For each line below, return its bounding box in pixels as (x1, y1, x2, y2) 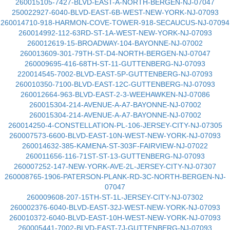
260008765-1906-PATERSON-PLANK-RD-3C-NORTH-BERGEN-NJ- (4, 172, 226, 181)
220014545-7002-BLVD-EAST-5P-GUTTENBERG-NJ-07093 (17, 70, 213, 78)
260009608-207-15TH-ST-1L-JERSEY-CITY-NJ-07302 (27, 193, 203, 201)
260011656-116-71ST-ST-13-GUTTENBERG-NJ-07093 (25, 152, 205, 160)
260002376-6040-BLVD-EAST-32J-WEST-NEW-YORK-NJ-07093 (10, 203, 220, 212)
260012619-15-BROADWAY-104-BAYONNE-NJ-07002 (27, 39, 203, 47)
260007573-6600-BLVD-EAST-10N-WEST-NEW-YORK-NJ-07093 (9, 131, 221, 140)
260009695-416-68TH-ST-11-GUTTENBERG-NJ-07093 (25, 60, 205, 68)
